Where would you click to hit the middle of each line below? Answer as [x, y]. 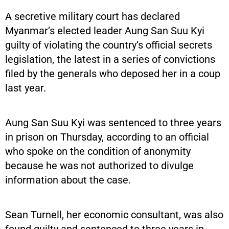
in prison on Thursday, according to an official [107, 137]
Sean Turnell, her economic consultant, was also [114, 214]
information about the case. [68, 180]
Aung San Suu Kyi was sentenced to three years [113, 122]
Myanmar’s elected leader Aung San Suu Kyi [105, 30]
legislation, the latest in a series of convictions [110, 59]
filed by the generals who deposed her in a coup [113, 73]
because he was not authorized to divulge [99, 165]
